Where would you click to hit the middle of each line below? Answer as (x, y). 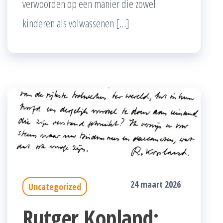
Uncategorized (55, 186)
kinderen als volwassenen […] (76, 23)
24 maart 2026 (156, 184)
